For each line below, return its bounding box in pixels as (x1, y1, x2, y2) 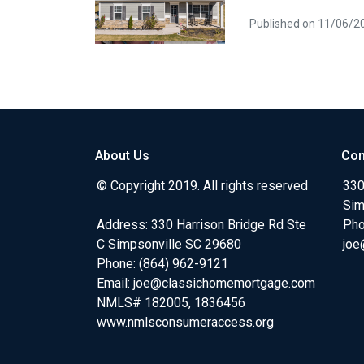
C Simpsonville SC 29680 (97, 236, 241, 252)
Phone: (97, 255, 139, 271)
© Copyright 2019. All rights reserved (97, 177, 308, 193)
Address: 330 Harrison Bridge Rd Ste (97, 216, 306, 232)
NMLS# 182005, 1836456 (97, 294, 245, 310)
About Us (95, 147, 149, 163)
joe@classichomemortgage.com (133, 275, 315, 291)
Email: (97, 275, 133, 291)
